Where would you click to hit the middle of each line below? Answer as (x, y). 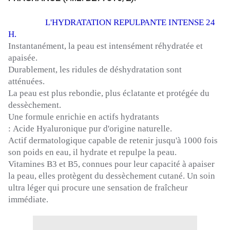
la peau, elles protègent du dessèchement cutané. (97, 176)
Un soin (201, 176)
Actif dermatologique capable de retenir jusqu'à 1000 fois (113, 141)
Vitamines (26, 164)
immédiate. (28, 200)
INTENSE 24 (191, 23)
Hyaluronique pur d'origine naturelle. (104, 129)
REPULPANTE (140, 23)
